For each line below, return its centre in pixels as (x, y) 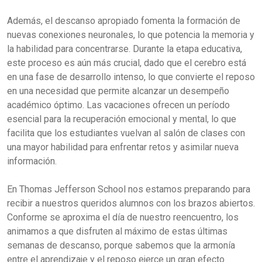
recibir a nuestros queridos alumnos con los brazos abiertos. (131, 203)
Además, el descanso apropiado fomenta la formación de (124, 21)
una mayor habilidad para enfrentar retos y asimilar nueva (123, 147)
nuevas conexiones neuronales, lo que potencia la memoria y (131, 35)
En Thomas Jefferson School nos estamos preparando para (129, 189)
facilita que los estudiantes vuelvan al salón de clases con (126, 133)
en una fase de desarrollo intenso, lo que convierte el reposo (131, 77)
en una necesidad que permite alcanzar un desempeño (118, 91)
